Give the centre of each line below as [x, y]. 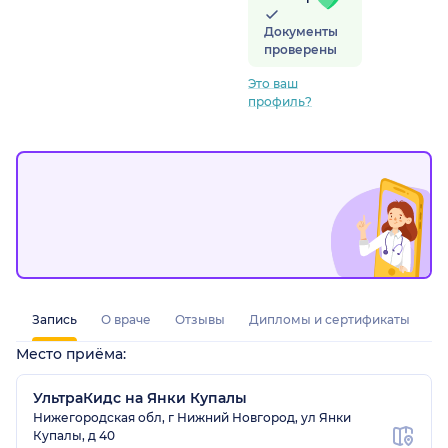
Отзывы [200, 320]
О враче [126, 320]
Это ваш [273, 84]
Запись [54, 320]
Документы [301, 32]
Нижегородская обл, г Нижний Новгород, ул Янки [192, 418]
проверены [300, 50]
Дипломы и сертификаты [329, 320]
